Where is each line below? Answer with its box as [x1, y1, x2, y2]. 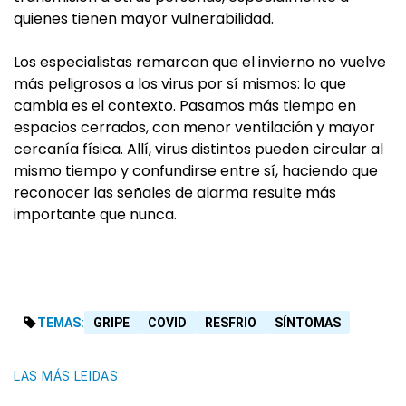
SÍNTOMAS [275, 315, 341, 331]
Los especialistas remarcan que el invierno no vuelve [14, 52, 386, 73]
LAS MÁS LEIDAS [14, 369, 119, 384]
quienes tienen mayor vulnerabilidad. [14, 8, 274, 30]
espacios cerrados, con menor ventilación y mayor [14, 117, 375, 139]
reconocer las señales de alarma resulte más [14, 182, 336, 204]
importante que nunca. [14, 204, 177, 226]
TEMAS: [37, 315, 84, 331]
